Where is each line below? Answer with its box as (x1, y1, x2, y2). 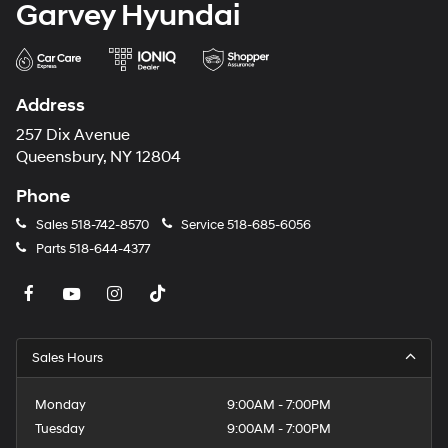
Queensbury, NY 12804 (16, 147, 181, 167)
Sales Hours (32, 349, 103, 366)
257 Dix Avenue (16, 125, 130, 145)
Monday (35, 396, 87, 413)
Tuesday (35, 420, 86, 437)
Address (16, 93, 85, 117)
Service (178, 216, 227, 233)
